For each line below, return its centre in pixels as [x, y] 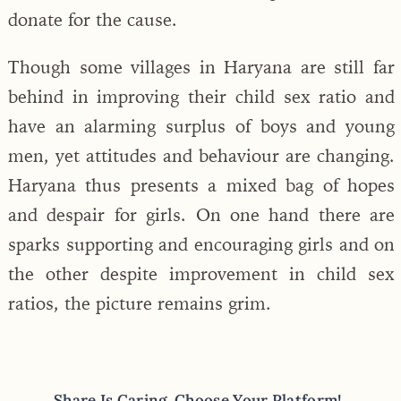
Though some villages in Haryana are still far [201, 66]
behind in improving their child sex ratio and [201, 96]
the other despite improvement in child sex [201, 273]
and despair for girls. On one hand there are [201, 214]
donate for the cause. [93, 19]
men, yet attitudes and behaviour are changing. [201, 155]
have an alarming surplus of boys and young [201, 125]
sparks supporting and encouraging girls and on [201, 243]
